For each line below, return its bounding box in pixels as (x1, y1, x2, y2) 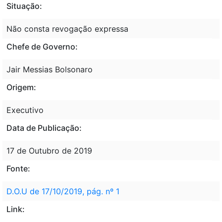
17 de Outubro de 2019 (6, 145, 92, 156)
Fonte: (6, 163, 30, 173)
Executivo (6, 105, 44, 115)
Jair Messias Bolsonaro (6, 64, 93, 74)
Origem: (6, 82, 36, 92)
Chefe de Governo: (6, 41, 78, 52)
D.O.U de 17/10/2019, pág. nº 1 (6, 186, 119, 196)
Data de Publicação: (6, 122, 82, 133)
